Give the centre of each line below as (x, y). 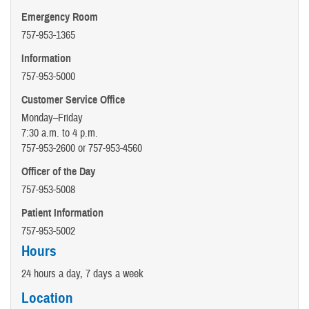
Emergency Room (60, 17)
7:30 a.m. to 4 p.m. (61, 133)
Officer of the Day (58, 171)
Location (47, 298)
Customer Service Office (73, 100)
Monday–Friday (52, 118)
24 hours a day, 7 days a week (82, 273)
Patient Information (62, 213)
